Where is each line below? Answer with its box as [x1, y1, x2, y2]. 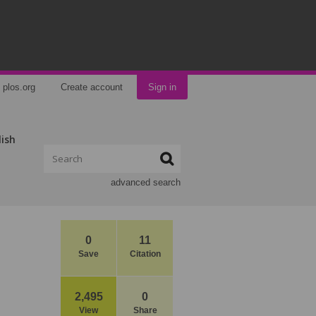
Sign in [148, 82, 176, 92]
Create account [61, 82, 123, 92]
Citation [129, 249, 161, 259]
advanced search [111, 177, 181, 188]
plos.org [3, 82, 35, 92]
